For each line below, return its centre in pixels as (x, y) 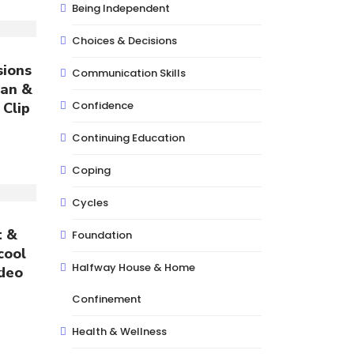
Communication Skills (129, 73)
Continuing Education (128, 138)
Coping (91, 170)
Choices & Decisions (124, 41)
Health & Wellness (119, 331)
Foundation (102, 235)
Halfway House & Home (134, 267)
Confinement (107, 299)
